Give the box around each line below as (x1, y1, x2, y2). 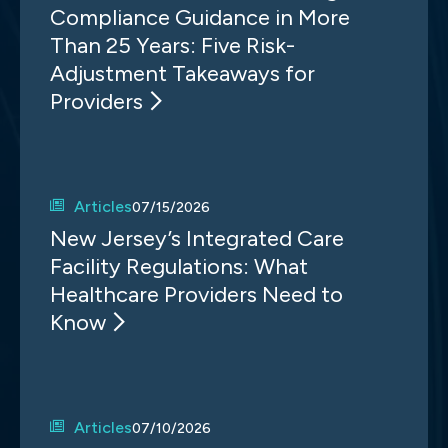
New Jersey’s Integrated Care (50, 225, 344, 252)
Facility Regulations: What (50, 253, 308, 280)
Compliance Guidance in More (50, 4, 350, 31)
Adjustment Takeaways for (50, 60, 315, 87)
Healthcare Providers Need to (50, 281, 343, 308)
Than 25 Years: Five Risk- (50, 32, 295, 59)
